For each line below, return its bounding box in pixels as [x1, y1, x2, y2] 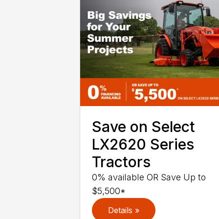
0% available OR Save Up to [92, 172, 206, 183]
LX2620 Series [92, 135, 195, 153]
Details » [108, 205, 140, 216]
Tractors [92, 153, 151, 171]
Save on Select [92, 118, 196, 136]
